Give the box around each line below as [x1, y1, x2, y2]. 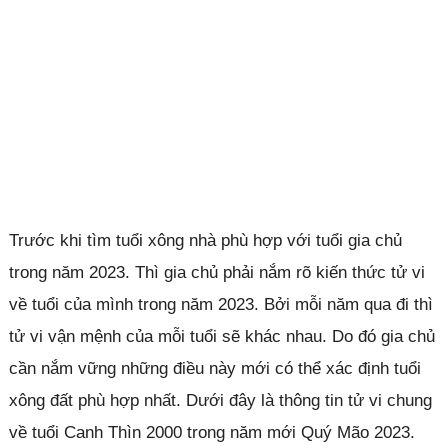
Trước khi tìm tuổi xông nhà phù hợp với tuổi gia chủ [8, 231, 402, 250]
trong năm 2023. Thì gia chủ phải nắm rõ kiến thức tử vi [8, 263, 425, 282]
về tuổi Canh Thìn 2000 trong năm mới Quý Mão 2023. [8, 423, 415, 442]
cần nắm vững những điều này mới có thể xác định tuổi [8, 359, 421, 378]
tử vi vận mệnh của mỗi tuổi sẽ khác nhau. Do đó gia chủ [8, 327, 435, 346]
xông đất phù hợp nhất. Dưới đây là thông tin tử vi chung [8, 391, 432, 410]
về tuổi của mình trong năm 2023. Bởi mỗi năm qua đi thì [8, 295, 433, 314]
